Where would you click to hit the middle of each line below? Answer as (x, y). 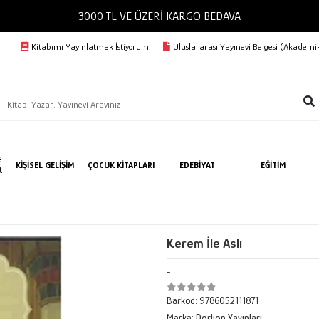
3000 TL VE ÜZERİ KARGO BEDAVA (159, 16)
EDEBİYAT (198, 164)
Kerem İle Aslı (204, 243)
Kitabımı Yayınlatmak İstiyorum (90, 46)
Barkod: (183, 300)
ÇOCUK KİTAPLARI (121, 164)
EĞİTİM (274, 164)
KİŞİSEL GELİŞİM (46, 164)
